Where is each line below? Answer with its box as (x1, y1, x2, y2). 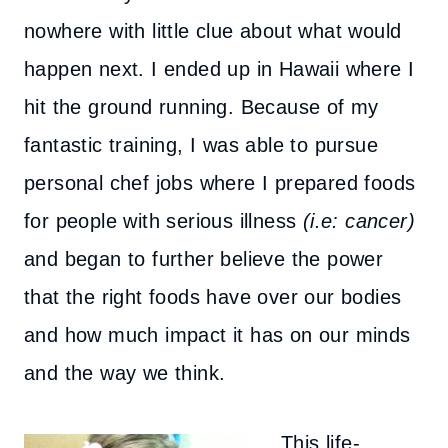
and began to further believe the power (24, 248, 384, 270)
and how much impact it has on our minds (24, 324, 411, 346)
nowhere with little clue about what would (24, 20, 402, 42)
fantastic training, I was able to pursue (24, 134, 378, 156)
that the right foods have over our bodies (24, 286, 402, 308)
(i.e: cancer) (302, 210, 416, 232)
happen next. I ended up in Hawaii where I (24, 58, 415, 80)
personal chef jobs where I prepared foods (24, 172, 416, 194)
